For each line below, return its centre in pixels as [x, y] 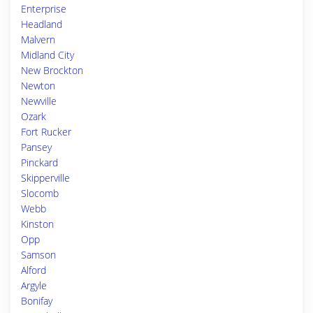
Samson [38, 255]
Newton [38, 86]
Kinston [37, 224]
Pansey [36, 147]
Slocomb [40, 193]
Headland [42, 24]
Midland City [48, 55]
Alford [34, 270]
